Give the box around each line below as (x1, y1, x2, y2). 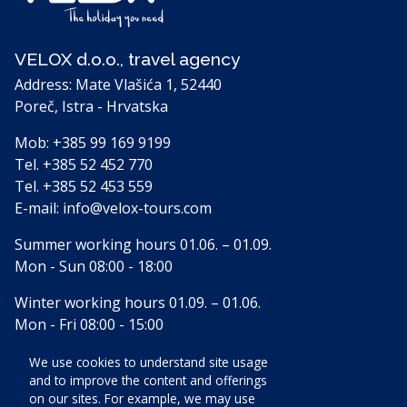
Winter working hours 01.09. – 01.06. (15, 292, 261, 313)
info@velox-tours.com (63, 197, 212, 218)
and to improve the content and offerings (29, 372, 267, 389)
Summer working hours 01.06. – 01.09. (15, 233, 272, 254)
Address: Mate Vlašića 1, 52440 (15, 74, 222, 94)
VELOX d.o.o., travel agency (15, 48, 240, 69)
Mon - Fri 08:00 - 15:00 (15, 313, 164, 334)
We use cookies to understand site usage (29, 353, 268, 371)
